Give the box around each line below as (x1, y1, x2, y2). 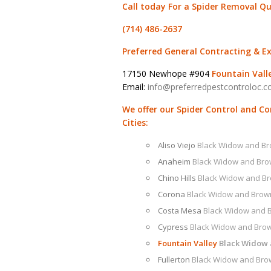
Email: (122, 81, 148, 93)
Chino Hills (158, 172, 198, 183)
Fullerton (158, 254, 192, 265)
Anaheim (158, 156, 192, 167)
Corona (158, 189, 187, 200)
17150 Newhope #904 (122, 68, 212, 79)
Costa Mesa (158, 205, 203, 216)
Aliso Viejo (158, 140, 197, 151)
